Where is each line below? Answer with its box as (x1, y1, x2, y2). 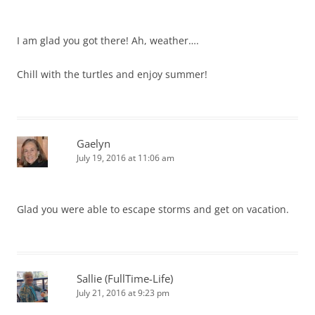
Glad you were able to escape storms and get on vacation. (17, 202, 289, 217)
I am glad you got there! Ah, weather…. (17, 34, 199, 48)
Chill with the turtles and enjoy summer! (17, 67, 207, 82)
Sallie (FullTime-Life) (77, 271, 173, 286)
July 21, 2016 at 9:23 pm (77, 287, 169, 300)
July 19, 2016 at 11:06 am (77, 152, 174, 165)
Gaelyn (77, 136, 110, 151)
